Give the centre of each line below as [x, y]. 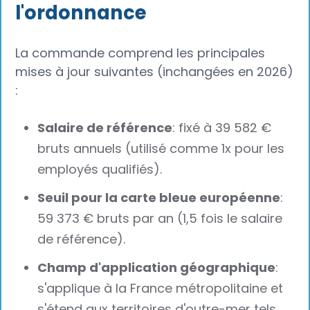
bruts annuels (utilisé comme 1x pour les [161, 149]
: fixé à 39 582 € [222, 128]
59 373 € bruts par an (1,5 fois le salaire [160, 218]
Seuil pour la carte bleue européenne [159, 197]
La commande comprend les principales [140, 53]
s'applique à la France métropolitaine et [161, 288]
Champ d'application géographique [157, 267]
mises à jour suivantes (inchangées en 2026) [155, 72]
